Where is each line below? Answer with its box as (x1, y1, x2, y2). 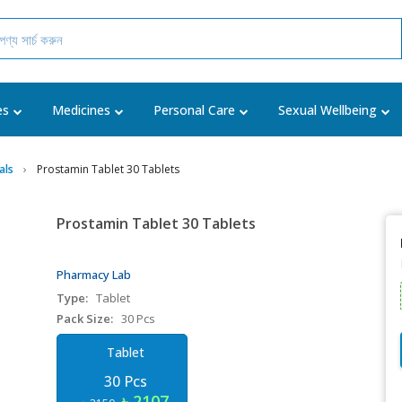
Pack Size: (57, 310, 114, 327)
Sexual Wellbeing (278, 101, 377, 118)
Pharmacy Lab (57, 267, 132, 283)
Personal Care (153, 101, 235, 118)
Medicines (52, 101, 110, 118)
